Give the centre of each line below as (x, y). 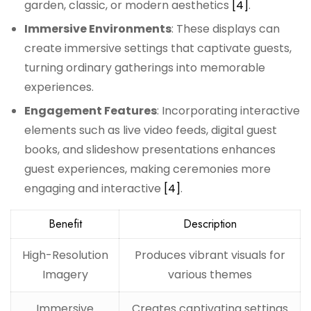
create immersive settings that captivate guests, (158, 49)
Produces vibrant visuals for (210, 255)
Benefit (65, 224)
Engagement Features (91, 111)
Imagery (65, 275)
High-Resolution (65, 255)
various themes (210, 275)
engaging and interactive (94, 189)
